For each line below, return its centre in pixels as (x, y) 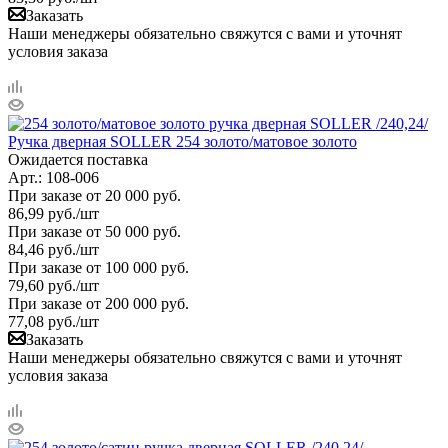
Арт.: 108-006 (53, 177)
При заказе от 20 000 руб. (94, 195)
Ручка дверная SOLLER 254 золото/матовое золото (182, 141)
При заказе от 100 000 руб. (98, 267)
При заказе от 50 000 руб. (94, 231)
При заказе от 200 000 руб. (98, 303)
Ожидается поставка (78, 159)
